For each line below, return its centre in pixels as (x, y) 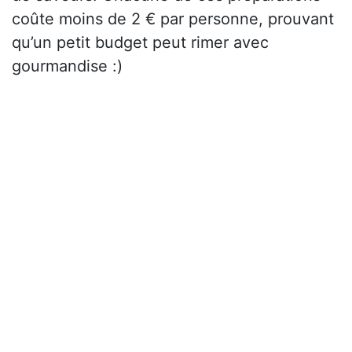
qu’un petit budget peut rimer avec (140, 43)
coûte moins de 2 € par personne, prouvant (173, 19)
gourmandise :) (67, 66)
